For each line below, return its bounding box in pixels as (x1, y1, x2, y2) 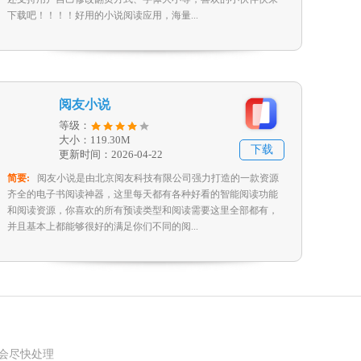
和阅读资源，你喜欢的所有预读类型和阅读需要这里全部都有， (7, 205, 278, 216)
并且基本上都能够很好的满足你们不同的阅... (7, 221, 198, 232)
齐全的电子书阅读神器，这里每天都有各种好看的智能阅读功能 (7, 189, 278, 200)
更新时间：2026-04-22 (59, 148, 163, 160)
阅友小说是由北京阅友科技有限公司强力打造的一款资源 (37, 172, 279, 184)
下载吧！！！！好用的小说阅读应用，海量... (7, 10, 198, 21)
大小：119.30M (59, 134, 131, 146)
